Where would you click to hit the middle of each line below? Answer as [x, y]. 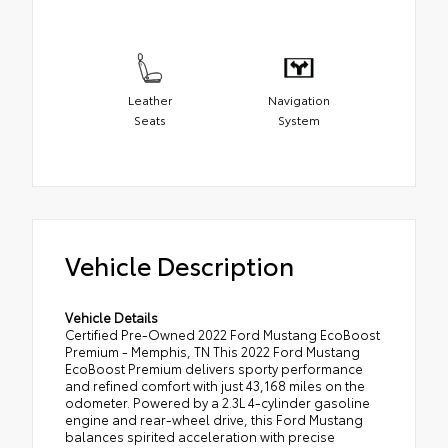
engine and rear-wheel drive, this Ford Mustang [214, 419]
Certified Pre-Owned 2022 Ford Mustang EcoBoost [222, 334]
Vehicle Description [179, 265]
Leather [149, 99]
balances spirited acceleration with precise [200, 436]
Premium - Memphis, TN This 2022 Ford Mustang [212, 351]
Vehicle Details [111, 317]
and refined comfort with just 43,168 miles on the [215, 385]
